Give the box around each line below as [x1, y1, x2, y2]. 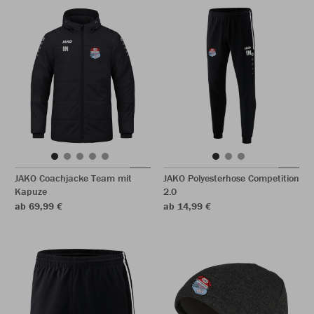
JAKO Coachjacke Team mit [15, 172, 132, 184]
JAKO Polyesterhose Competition [163, 172, 299, 184]
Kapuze [15, 185, 47, 198]
